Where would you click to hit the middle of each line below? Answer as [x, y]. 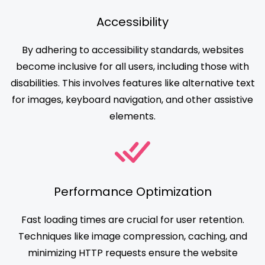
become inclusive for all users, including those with [132, 67]
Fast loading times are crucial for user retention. [132, 220]
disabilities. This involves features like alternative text [132, 83]
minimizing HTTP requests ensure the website [132, 253]
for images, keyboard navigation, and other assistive [132, 100]
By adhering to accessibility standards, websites [132, 50]
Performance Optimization [132, 192]
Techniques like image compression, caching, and [132, 237]
